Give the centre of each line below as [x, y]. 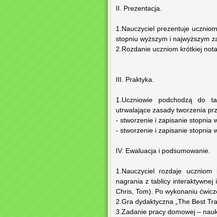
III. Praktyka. [135, 80]
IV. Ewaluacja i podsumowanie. [163, 151]
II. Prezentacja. [139, 9]
